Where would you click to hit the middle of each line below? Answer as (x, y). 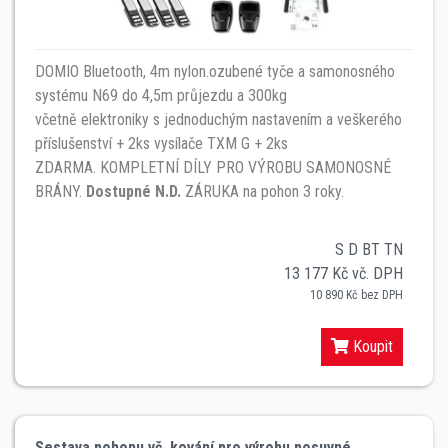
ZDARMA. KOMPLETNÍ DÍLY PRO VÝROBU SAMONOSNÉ (213, 167)
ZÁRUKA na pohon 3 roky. (262, 191)
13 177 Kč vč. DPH (343, 273)
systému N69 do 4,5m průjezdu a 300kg (161, 95)
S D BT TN (369, 249)
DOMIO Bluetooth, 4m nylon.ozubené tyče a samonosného (215, 71)
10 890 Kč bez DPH (356, 294)
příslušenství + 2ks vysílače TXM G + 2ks (161, 143)
